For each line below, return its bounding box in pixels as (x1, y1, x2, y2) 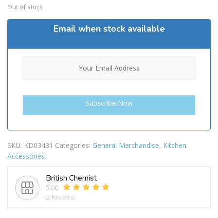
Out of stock (7, 2, 43, 12)
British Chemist (46, 173, 97, 184)
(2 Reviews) (46, 194, 74, 201)
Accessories (7, 151, 45, 161)
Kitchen (163, 141, 186, 150)
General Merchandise (92, 141, 159, 150)
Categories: (55, 141, 92, 150)
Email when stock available (53, 23, 165, 35)
